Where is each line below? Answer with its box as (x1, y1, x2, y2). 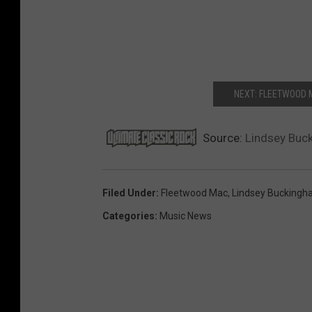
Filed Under (102, 187, 156, 198)
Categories (102, 210, 155, 221)
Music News (159, 210, 212, 221)
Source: (200, 130, 245, 145)
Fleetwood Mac (161, 187, 228, 198)
